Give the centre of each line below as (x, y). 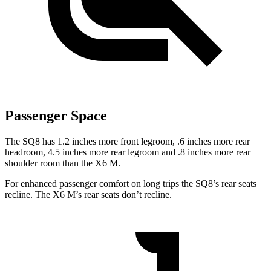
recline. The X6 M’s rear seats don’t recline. (88, 195)
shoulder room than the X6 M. (63, 163)
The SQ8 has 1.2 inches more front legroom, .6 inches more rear (127, 142)
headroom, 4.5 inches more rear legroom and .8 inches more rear (128, 152)
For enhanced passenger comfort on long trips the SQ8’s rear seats (131, 184)
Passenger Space (56, 116)
